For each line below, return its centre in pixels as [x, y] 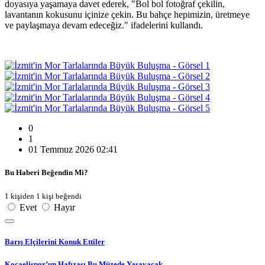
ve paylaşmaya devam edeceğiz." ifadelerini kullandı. [104, 25]
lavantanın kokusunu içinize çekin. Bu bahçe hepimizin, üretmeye [127, 14]
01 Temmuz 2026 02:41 [73, 149]
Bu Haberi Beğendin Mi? [46, 173]
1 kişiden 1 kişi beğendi [43, 196]
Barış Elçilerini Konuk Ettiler [55, 241]
